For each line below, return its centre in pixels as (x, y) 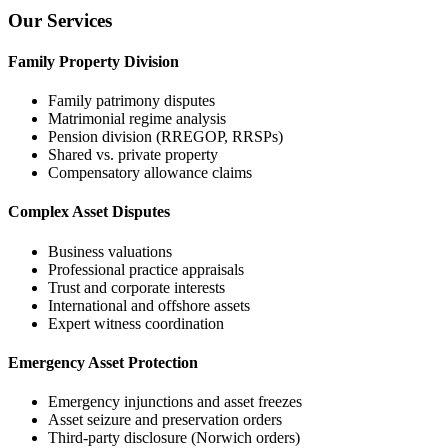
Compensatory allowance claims (150, 173)
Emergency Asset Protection (103, 362)
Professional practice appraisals (146, 269)
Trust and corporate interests (136, 287)
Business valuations (110, 251)
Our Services (60, 20)
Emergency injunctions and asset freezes (175, 402)
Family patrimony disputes (131, 101)
